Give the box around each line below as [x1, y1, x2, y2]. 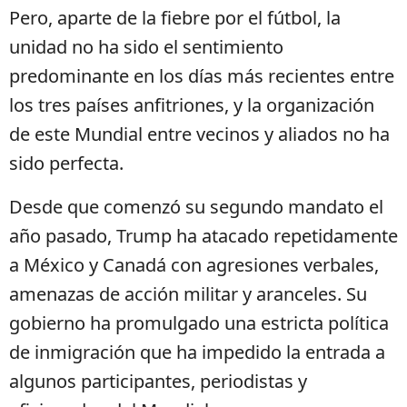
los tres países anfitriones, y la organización [9, 93, 374, 118]
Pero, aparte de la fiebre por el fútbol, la [9, 5, 341, 31]
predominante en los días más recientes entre [9, 64, 394, 89]
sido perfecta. [9, 151, 124, 176]
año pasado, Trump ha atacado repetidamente [9, 223, 398, 249]
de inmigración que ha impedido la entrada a [9, 340, 385, 365]
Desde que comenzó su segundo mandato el [9, 194, 383, 220]
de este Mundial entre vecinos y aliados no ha [9, 122, 390, 147]
